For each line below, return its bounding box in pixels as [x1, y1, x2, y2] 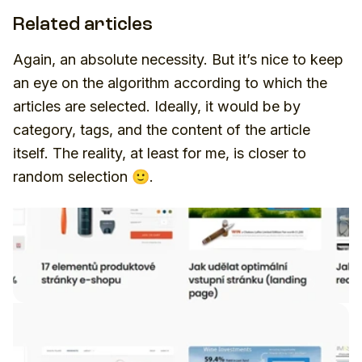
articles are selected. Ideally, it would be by [13, 97, 301, 115]
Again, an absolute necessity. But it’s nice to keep [13, 50, 343, 68]
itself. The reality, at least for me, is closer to [13, 144, 306, 162]
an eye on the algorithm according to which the [13, 74, 327, 91]
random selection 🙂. [13, 167, 154, 185]
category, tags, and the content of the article [13, 120, 310, 138]
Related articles [13, 15, 153, 35]
